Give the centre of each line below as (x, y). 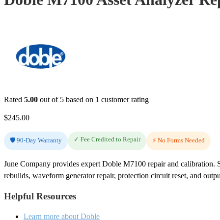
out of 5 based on (67, 99)
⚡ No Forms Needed (179, 140)
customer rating (124, 99)
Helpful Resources (40, 196)
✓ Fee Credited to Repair (107, 139)
